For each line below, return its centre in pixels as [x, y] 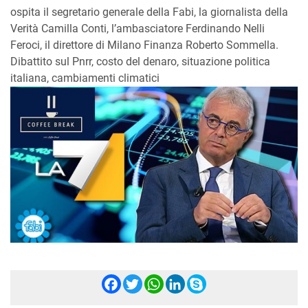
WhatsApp [214, 286]
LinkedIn [226, 286]
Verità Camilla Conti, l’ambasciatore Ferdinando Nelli [137, 29]
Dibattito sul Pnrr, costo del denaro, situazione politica [140, 62]
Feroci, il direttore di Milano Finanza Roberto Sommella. [144, 45]
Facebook [168, 286]
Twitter [176, 286]
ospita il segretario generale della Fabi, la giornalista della [149, 12]
